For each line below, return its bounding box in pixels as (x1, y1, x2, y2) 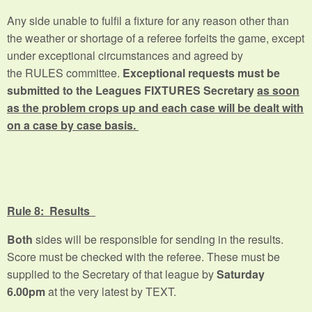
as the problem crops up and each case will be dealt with (7, 99, 304, 116)
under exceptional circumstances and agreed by (7, 47, 243, 63)
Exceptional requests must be (123, 64, 280, 81)
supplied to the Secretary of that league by (7, 265, 217, 282)
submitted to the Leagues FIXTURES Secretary (7, 81, 257, 98)
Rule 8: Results (7, 202, 95, 219)
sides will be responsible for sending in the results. (36, 231, 283, 247)
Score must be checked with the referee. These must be (7, 248, 280, 265)
